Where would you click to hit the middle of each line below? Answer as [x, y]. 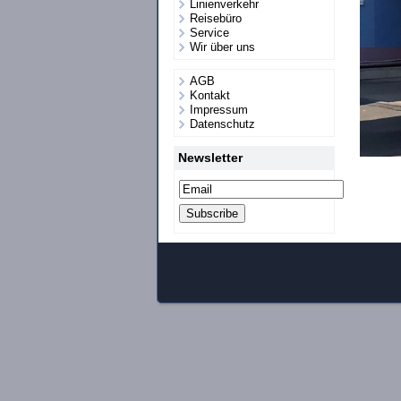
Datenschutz [222, 124]
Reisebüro [216, 18]
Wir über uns [222, 47]
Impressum [219, 110]
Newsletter [210, 158]
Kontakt [210, 95]
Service [209, 33]
